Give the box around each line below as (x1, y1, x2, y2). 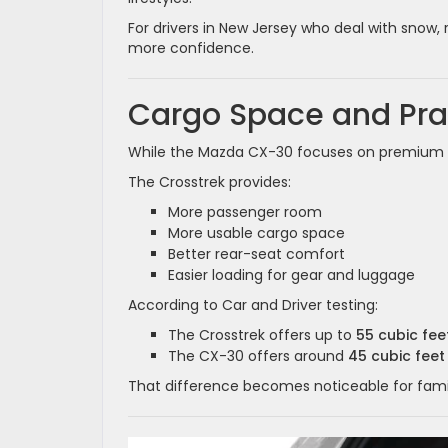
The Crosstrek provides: (128, 171, 291, 192)
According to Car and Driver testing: (128, 294, 378, 315)
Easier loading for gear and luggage (168, 264, 415, 285)
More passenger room (168, 201, 322, 222)
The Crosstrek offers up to (168, 324, 356, 345)
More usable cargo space (168, 222, 345, 243)
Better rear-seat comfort (168, 243, 345, 264)
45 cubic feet (348, 345, 445, 366)
